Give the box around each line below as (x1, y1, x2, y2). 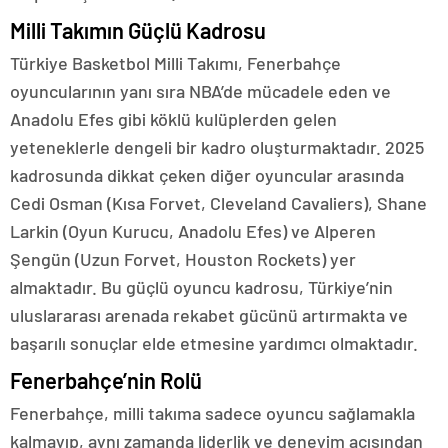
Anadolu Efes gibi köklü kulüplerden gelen (10, 108, 337, 131)
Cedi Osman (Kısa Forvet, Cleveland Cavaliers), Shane (10, 192, 427, 215)
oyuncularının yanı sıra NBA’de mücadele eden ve (10, 80, 391, 103)
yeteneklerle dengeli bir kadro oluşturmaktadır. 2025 (10, 136, 424, 159)
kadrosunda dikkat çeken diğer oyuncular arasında (10, 164, 404, 187)
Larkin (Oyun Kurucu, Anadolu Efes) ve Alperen (10, 220, 376, 243)
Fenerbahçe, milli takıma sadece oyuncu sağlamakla (10, 402, 415, 425)
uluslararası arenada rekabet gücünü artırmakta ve (10, 304, 408, 327)
